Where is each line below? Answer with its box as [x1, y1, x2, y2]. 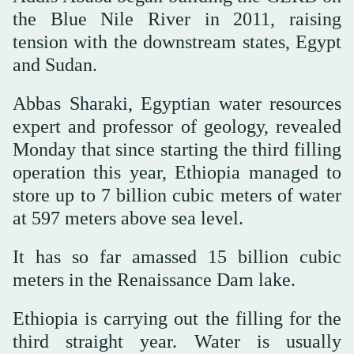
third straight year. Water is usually [13, 330, 341, 352]
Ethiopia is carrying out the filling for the [13, 307, 341, 329]
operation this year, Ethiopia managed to [13, 161, 341, 183]
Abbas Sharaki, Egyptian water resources [13, 92, 341, 114]
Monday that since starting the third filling [13, 138, 341, 160]
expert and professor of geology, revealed [13, 115, 341, 137]
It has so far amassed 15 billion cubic [13, 246, 341, 267]
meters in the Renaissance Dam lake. [13, 269, 296, 290]
